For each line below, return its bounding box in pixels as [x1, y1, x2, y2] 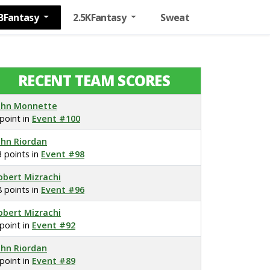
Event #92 [32, 219, 75, 231]
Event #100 [32, 113, 80, 124]
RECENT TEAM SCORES [17, 71, 171, 90]
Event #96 [41, 184, 84, 195]
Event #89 [32, 255, 75, 266]
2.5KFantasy [73, 10, 128, 24]
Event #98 [41, 148, 84, 160]
